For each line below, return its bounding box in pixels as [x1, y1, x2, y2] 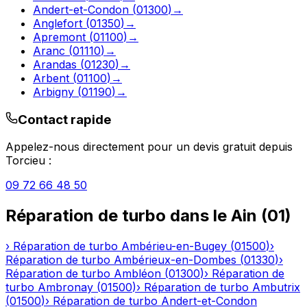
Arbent [33, 71, 69, 85]
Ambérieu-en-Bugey [121, 239, 227, 254]
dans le [166, 206, 231, 226]
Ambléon [114, 267, 161, 281]
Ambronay [38, 280, 93, 295]
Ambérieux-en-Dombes [114, 253, 236, 267]
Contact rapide [18, 111, 111, 127]
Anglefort [33, 16, 82, 30]
